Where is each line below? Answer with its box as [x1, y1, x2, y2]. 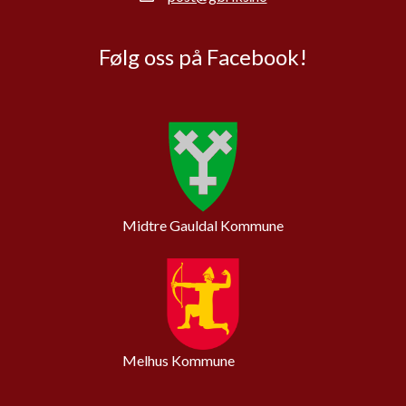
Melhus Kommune [122, 352, 235, 370]
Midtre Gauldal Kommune [122, 217, 284, 235]
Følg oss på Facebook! [99, 43, 307, 71]
